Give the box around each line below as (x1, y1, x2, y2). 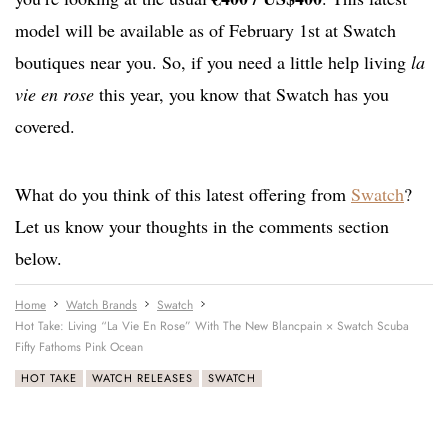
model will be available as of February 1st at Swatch (15, 18, 396, 43)
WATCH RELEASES (92, 370, 193, 387)
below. (15, 246, 62, 271)
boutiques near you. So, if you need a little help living (15, 50, 411, 75)
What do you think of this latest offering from (15, 182, 351, 207)
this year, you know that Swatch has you (99, 82, 389, 107)
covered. (15, 114, 75, 139)
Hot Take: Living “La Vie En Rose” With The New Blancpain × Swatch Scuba (15, 317, 409, 336)
